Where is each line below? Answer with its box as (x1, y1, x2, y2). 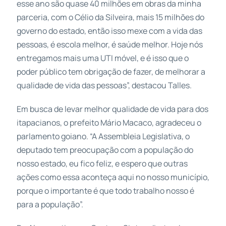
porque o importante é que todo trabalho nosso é (16, 185, 194, 196)
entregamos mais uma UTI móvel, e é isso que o (16, 52, 189, 64)
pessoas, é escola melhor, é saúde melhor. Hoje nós (16, 38, 203, 50)
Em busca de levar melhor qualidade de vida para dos (16, 103, 208, 115)
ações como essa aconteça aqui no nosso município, (16, 171, 209, 183)
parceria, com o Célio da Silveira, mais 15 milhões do (16, 11, 204, 23)
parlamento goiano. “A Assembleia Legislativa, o (16, 130, 190, 142)
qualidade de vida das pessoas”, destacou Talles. (16, 79, 192, 91)
